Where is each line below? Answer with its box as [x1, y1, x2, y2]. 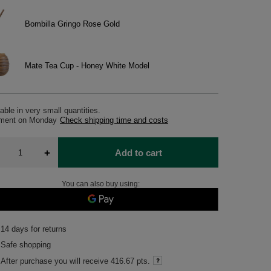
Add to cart [114, 147, 162, 158]
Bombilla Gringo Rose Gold [25, 19, 120, 28]
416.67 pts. [111, 256, 151, 266]
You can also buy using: [61, 180, 140, 188]
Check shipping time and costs [60, 116, 169, 125]
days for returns [9, 224, 67, 233]
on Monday [18, 116, 57, 125]
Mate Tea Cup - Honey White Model [25, 61, 150, 70]
